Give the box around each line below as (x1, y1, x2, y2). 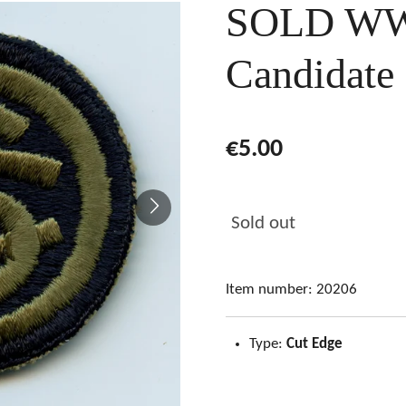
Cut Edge (285, 336, 343, 353)
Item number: (226, 282, 313, 298)
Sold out (231, 214, 295, 234)
